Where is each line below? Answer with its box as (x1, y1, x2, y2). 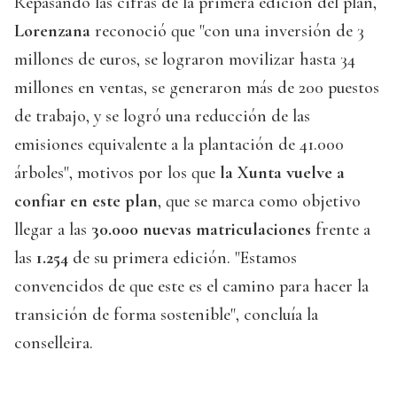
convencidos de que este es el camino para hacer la (14, 276, 369, 298)
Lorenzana (14, 20, 95, 43)
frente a (311, 219, 370, 241)
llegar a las (14, 219, 91, 241)
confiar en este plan (14, 191, 158, 213)
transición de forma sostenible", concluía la (14, 304, 318, 326)
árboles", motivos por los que (14, 162, 220, 184)
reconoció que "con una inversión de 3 (95, 20, 364, 43)
